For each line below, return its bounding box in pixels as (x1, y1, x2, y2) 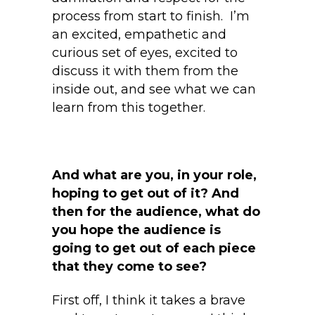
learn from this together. (52, 100, 205, 116)
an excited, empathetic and (52, 27, 226, 43)
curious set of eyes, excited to (52, 45, 238, 61)
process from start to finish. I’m (52, 8, 250, 25)
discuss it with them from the (52, 63, 238, 79)
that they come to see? (52, 259, 207, 275)
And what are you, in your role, (52, 167, 257, 184)
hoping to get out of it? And (52, 186, 239, 202)
